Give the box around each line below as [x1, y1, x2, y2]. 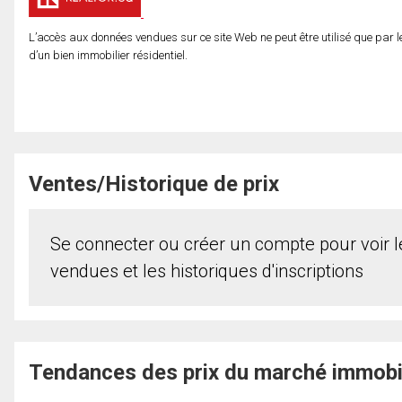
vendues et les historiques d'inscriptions [50, 259, 363, 282]
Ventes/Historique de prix [29, 170, 279, 197]
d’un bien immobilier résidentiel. [29, 48, 188, 62]
